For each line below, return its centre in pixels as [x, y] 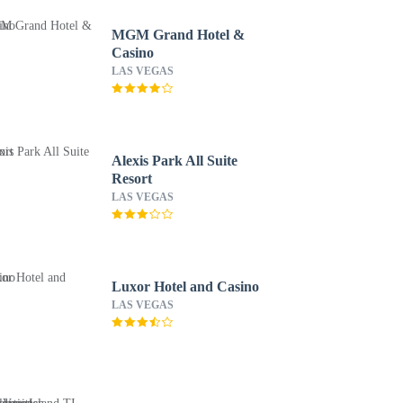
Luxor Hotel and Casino [185, 287]
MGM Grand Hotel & [178, 35]
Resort [131, 179]
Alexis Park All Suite [174, 161]
